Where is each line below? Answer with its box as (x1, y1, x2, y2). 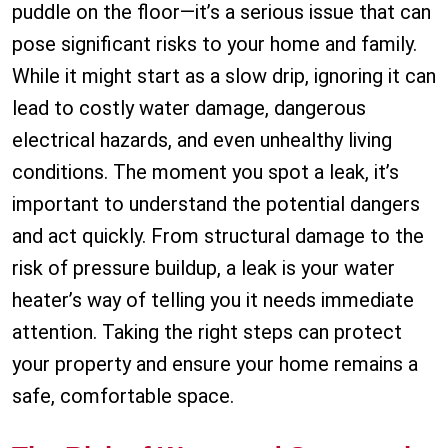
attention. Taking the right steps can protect (12, 320, 402, 345)
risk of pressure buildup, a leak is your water (12, 256, 395, 281)
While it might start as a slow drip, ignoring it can (12, 64, 436, 89)
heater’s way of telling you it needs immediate (12, 288, 414, 313)
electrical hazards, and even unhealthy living (12, 128, 392, 153)
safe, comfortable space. (12, 384, 234, 409)
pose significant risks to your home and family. (12, 32, 417, 57)
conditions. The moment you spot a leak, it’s (12, 160, 399, 185)
